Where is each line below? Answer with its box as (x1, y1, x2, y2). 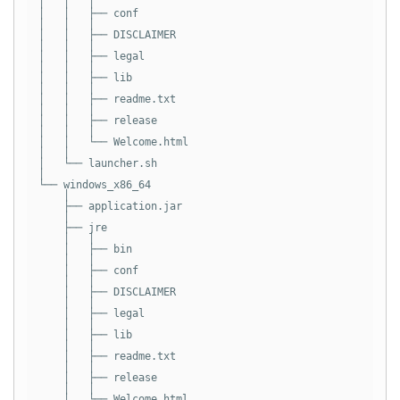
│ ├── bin (37, 242, 132, 255)
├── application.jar (37, 199, 182, 212)
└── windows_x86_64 (37, 178, 151, 191)
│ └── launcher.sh (37, 156, 157, 170)
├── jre (37, 221, 107, 234)
